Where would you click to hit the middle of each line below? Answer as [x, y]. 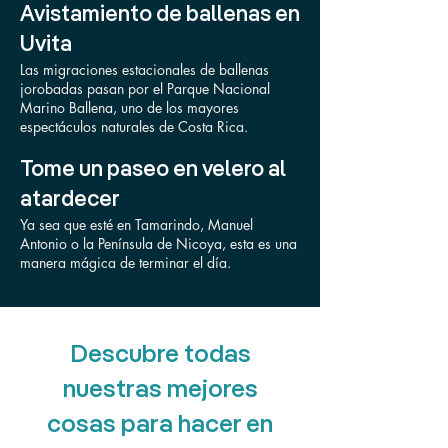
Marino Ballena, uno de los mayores [129, 107]
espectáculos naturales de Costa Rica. [134, 126]
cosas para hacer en [160, 425]
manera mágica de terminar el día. [125, 262]
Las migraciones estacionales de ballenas [144, 69]
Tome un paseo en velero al [153, 170]
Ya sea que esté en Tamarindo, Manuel [136, 224]
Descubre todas [160, 355]
